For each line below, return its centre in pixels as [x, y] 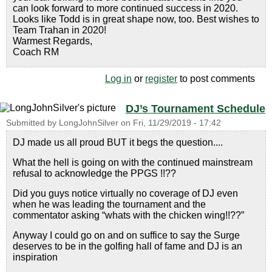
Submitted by [32, 123]
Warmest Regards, [53, 41]
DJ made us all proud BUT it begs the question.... [118, 142]
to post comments [216, 79]
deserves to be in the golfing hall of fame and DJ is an [127, 246]
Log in [118, 79]
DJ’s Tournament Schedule [195, 109]
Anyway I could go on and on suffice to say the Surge [126, 235]
